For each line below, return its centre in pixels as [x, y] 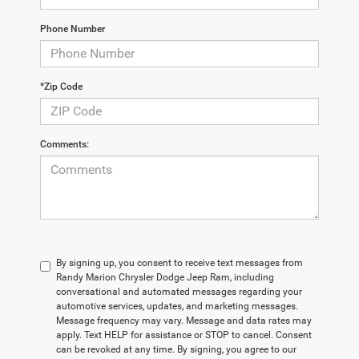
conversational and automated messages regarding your [179, 291]
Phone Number [73, 28]
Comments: [65, 144]
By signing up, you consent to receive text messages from [179, 262]
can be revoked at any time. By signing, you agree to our [176, 349]
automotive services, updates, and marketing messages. [177, 306]
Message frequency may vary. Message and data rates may [184, 320]
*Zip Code [61, 86]
